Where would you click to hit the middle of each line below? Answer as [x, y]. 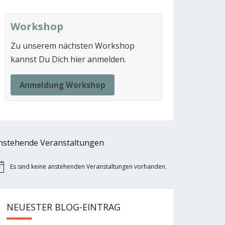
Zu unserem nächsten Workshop [73, 46]
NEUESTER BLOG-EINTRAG [64, 207]
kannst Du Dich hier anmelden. [68, 59]
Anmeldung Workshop [63, 85]
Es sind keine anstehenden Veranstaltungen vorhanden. [88, 167]
